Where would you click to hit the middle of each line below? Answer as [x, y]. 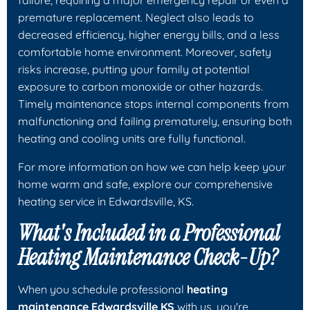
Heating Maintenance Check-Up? [148, 257]
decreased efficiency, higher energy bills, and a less [149, 34]
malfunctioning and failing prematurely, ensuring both [155, 121]
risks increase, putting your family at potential [134, 69]
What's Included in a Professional [149, 233]
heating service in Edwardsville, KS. [106, 201]
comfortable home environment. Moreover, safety [145, 52]
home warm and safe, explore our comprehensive [145, 184]
